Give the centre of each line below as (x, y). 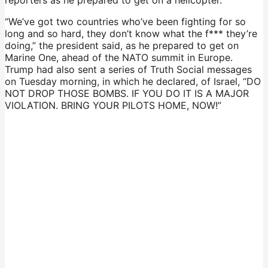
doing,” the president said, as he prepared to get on (122, 45)
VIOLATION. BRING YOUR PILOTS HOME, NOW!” (113, 105)
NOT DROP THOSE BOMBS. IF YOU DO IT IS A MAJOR (127, 93)
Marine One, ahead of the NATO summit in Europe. (119, 57)
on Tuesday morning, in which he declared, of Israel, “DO (133, 81)
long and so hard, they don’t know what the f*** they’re (131, 33)
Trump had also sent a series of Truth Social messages (128, 69)
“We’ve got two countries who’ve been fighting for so (125, 21)
